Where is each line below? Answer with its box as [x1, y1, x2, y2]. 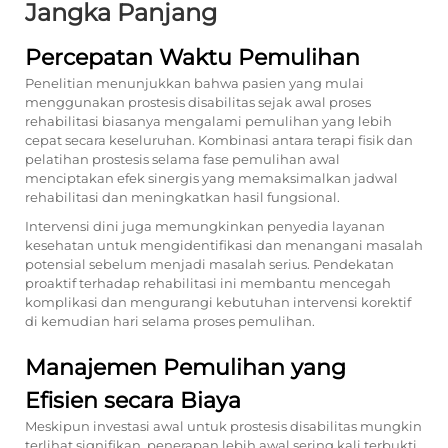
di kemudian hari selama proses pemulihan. [25, 313, 315, 329]
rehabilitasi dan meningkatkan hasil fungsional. [25, 189, 340, 205]
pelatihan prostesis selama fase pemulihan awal [25, 151, 340, 167]
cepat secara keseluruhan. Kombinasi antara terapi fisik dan [25, 132, 413, 148]
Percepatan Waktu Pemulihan [25, 44, 360, 71]
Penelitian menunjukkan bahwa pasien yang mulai [25, 75, 364, 91]
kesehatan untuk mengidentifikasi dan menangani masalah [25, 237, 423, 253]
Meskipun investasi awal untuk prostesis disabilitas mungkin [25, 418, 422, 434]
